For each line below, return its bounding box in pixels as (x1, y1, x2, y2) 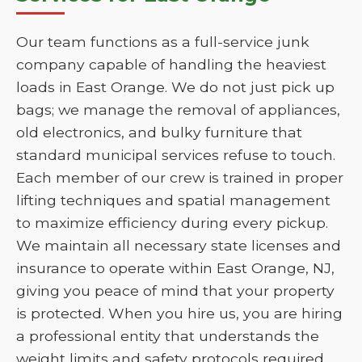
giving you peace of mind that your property (16, 282, 335, 299)
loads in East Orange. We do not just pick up (16, 78, 335, 95)
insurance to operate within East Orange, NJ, (16, 259, 335, 276)
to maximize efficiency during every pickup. (16, 214, 328, 231)
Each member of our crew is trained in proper (16, 169, 343, 186)
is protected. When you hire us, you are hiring (16, 305, 343, 322)
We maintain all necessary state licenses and (16, 237, 341, 254)
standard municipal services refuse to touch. (16, 146, 335, 163)
